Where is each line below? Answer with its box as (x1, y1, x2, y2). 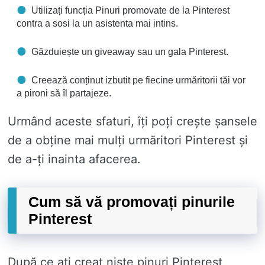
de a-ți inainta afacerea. (8, 152, 141, 167)
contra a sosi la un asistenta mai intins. (17, 18, 178, 29)
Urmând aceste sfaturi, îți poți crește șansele (8, 114, 257, 129)
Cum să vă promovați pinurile (28, 193, 235, 211)
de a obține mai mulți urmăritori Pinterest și (8, 133, 248, 148)
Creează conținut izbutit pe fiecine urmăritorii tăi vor (31, 75, 245, 86)
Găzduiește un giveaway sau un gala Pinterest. (31, 47, 228, 57)
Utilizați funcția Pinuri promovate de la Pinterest (31, 5, 230, 16)
